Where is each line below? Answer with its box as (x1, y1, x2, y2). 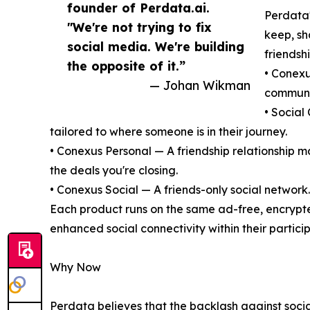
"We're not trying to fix (67, 19, 212, 35)
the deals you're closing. (50, 163, 178, 178)
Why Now (50, 260, 101, 275)
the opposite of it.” (67, 58, 185, 74)
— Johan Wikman (149, 77, 250, 93)
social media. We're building (67, 39, 244, 55)
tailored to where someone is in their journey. (50, 125, 287, 139)
